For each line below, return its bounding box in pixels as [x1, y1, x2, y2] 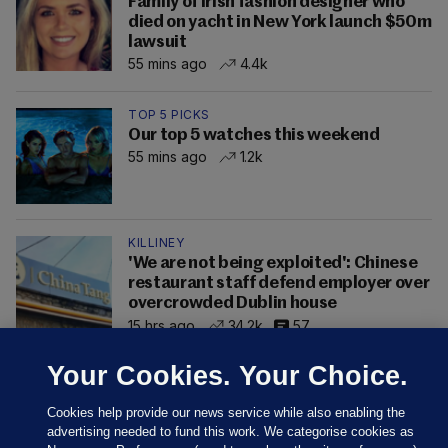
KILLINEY [128, 235, 184, 251]
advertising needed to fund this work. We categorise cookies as [47, 424, 415, 439]
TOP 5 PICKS [128, 107, 210, 123]
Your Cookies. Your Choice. [47, 360, 409, 391]
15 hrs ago [128, 316, 195, 334]
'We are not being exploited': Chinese [128, 255, 418, 273]
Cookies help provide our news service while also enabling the [47, 405, 406, 420]
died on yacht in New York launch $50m [128, 14, 432, 32]
